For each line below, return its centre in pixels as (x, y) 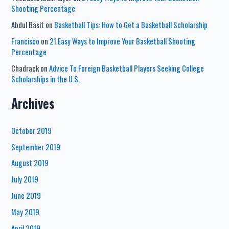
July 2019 (25, 179)
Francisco (26, 41)
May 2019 (26, 212)
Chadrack (25, 68)
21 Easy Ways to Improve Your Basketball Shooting (123, 41)
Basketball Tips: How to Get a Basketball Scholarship (131, 25)
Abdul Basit (28, 25)
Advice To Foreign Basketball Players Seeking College (127, 68)
